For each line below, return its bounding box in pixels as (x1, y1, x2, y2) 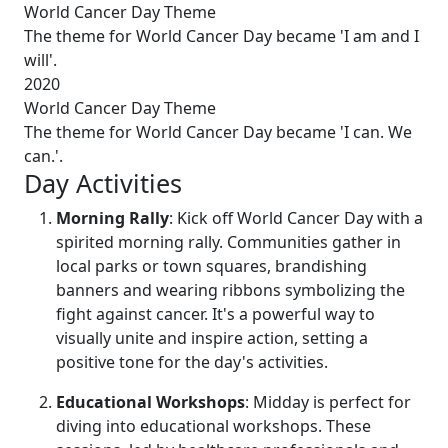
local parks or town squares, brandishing (56, 254, 367, 277)
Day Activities (24, 165, 182, 200)
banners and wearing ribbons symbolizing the (56, 278, 405, 301)
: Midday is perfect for (245, 390, 411, 413)
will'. (24, 48, 57, 71)
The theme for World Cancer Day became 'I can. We (24, 120, 412, 143)
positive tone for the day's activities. (56, 350, 328, 373)
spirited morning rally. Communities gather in (56, 230, 401, 253)
